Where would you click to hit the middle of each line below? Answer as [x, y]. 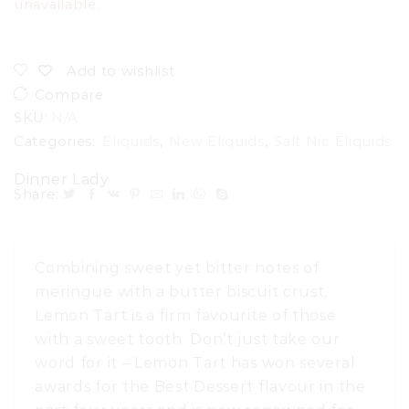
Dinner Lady [62, 180]
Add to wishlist [121, 72]
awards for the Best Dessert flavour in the [200, 387]
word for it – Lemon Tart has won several [195, 363]
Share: [37, 195]
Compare [69, 95]
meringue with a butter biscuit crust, [182, 292]
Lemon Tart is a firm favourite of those [186, 315]
